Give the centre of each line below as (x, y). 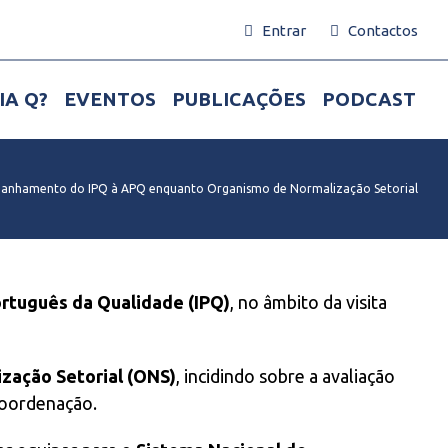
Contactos (383, 30)
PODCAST (369, 98)
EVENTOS (110, 98)
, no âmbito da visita (308, 302)
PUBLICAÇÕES (239, 98)
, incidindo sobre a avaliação (285, 376)
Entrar (284, 30)
